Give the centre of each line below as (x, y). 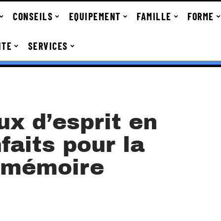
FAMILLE (154, 16)
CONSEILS (33, 16)
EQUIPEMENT (95, 16)
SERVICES (48, 46)
